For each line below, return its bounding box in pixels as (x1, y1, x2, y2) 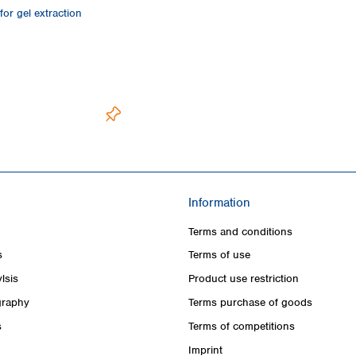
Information (188, 194, 250, 211)
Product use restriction (188, 272, 299, 286)
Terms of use (188, 248, 250, 262)
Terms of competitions (188, 319, 295, 333)
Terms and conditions (188, 224, 292, 238)
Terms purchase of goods (188, 295, 312, 309)
